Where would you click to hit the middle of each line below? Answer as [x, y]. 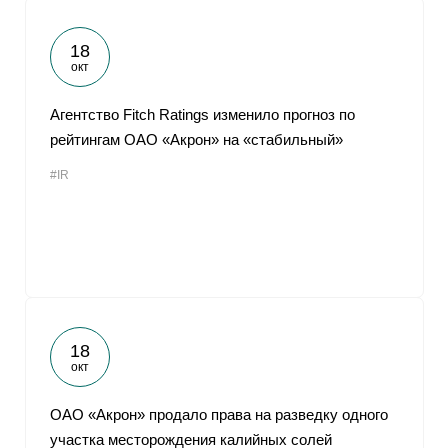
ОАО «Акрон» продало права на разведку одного [219, 414]
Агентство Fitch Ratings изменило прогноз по [202, 114]
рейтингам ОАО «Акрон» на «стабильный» [196, 139]
